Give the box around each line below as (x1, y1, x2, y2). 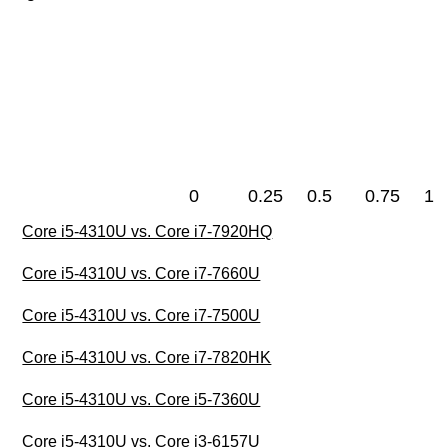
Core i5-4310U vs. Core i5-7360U (22, 391, 261, 409)
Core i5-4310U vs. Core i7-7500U (22, 307, 261, 325)
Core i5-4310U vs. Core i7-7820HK (22, 349, 272, 367)
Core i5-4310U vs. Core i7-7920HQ (22, 223, 273, 241)
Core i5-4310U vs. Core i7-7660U (22, 265, 261, 283)
